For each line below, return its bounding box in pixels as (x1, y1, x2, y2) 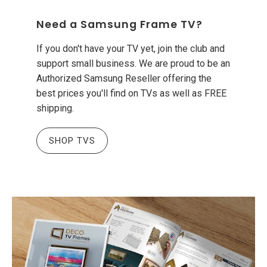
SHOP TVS (48, 135, 95, 146)
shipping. (36, 102, 74, 114)
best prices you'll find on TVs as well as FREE (36, 87, 226, 99)
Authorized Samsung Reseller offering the (36, 72, 212, 84)
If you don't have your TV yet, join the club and (36, 42, 225, 54)
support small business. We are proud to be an (36, 57, 230, 69)
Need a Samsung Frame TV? (36, 17, 203, 32)
